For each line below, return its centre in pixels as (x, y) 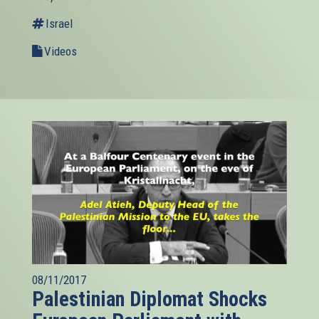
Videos (61, 51)
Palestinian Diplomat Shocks (150, 299)
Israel (59, 23)
